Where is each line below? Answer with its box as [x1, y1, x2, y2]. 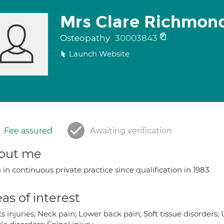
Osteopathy [59, 33, 112, 43]
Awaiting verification [90, 126, 172, 135]
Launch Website [68, 49, 129, 58]
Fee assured [4, 126, 52, 135]
